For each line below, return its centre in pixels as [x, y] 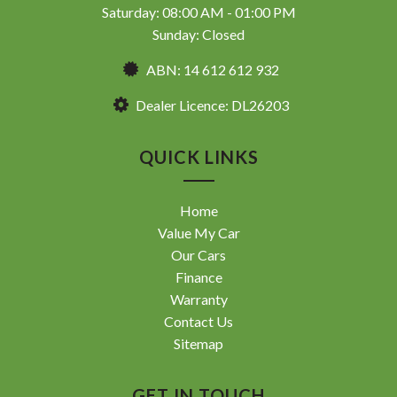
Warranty [198, 299]
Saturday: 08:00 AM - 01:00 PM [198, 12]
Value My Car [198, 232]
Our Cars [198, 254]
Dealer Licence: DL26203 [211, 105]
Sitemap [198, 343]
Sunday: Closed [198, 34]
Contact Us [198, 321]
